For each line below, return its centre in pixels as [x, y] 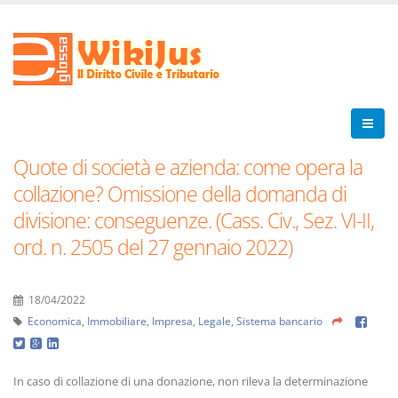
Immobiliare [117, 321]
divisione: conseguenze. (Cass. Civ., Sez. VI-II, [194, 220]
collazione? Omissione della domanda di [180, 194]
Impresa [172, 321]
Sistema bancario [279, 321]
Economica [55, 321]
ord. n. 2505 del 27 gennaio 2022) [153, 247]
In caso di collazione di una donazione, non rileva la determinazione [191, 381]
